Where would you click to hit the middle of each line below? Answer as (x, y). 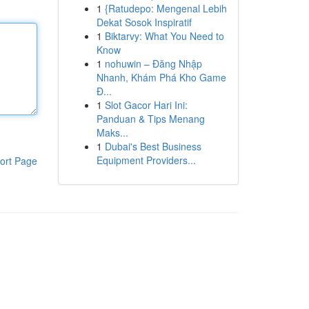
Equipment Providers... (146, 160)
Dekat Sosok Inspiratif (144, 22)
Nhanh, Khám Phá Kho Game (161, 77)
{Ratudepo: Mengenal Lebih (166, 8)
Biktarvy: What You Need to (164, 36)
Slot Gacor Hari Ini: (146, 105)
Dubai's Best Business (153, 146)
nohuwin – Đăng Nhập (153, 63)
